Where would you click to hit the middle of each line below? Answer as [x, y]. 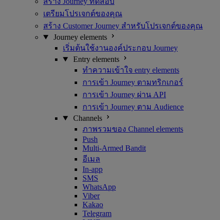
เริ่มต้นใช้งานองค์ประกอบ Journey [120, 48]
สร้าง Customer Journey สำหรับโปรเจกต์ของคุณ [123, 26]
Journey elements [80, 37]
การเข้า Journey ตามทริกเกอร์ [133, 82]
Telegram [97, 213]
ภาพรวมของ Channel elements [133, 129]
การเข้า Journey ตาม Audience [133, 107]
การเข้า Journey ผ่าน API [124, 95]
